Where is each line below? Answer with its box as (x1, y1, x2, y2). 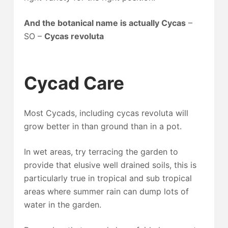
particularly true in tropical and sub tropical (23, 173, 192, 183)
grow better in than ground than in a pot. (23, 121, 182, 131)
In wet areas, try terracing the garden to (23, 147, 178, 157)
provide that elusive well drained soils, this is (23, 160, 196, 170)
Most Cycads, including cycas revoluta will (23, 108, 188, 118)
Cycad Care (23, 72, 124, 94)
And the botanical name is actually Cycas (23, 18, 186, 28)
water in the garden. (23, 199, 101, 210)
